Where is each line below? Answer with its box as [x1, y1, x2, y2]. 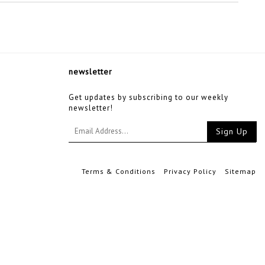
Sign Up [215, 126, 248, 137]
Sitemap [225, 167, 256, 176]
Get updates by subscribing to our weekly [68, 92, 228, 102]
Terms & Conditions [82, 167, 156, 176]
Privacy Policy [164, 167, 216, 176]
